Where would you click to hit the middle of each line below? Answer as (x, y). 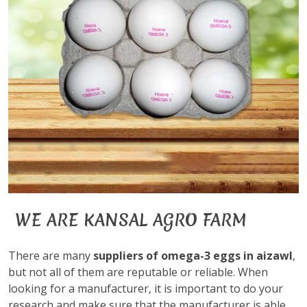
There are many (51, 256)
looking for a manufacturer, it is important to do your (146, 288)
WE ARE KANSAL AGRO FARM (131, 220)
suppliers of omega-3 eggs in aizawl (193, 256)
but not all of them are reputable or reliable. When (138, 272)
